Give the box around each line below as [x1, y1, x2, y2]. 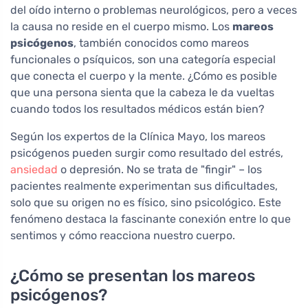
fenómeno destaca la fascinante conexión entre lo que [10, 212, 291, 226]
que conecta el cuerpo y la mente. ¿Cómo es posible [10, 69, 277, 83]
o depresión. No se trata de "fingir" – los [58, 163, 262, 177]
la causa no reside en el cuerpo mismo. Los [10, 20, 232, 34]
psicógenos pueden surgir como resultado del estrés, [10, 146, 283, 160]
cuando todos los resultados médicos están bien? [10, 102, 265, 116]
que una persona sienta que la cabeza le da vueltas [10, 86, 274, 100]
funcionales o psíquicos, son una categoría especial [10, 53, 276, 67]
